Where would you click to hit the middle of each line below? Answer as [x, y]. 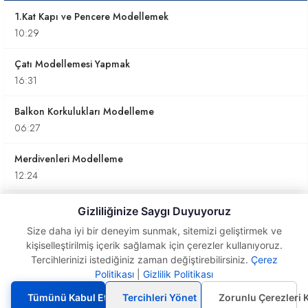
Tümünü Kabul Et [67, 297]
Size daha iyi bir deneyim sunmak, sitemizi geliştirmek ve [154, 231]
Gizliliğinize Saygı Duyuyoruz [154, 211]
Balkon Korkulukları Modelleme [84, 111]
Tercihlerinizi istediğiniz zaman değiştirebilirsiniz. [141, 260]
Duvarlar [30, 286]
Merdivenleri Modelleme [69, 159]
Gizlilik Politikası [178, 274]
